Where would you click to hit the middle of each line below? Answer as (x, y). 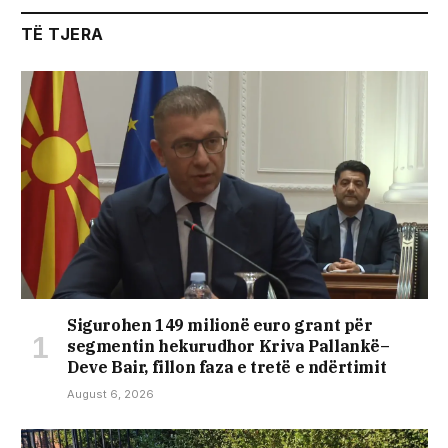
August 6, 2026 (110, 394)
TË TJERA (62, 33)
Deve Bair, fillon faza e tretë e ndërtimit (227, 367)
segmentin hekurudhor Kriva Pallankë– (228, 346)
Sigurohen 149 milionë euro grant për (220, 325)
